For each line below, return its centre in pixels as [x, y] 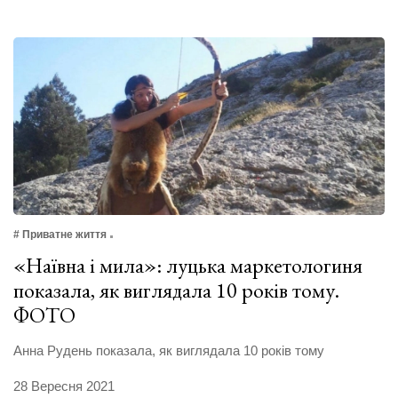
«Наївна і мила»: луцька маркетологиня [188, 266]
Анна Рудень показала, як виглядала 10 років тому [169, 351]
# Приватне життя [60, 235]
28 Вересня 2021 [64, 386]
